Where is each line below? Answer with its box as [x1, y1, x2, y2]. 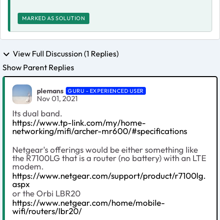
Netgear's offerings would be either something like [12, 144, 198, 155]
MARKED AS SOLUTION [22, 14, 85, 22]
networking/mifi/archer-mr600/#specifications [12, 126, 187, 137]
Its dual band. [12, 108, 64, 119]
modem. [12, 161, 46, 172]
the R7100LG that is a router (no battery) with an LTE [12, 153, 206, 164]
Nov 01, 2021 [37, 93, 78, 103]
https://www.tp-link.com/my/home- [12, 117, 146, 128]
